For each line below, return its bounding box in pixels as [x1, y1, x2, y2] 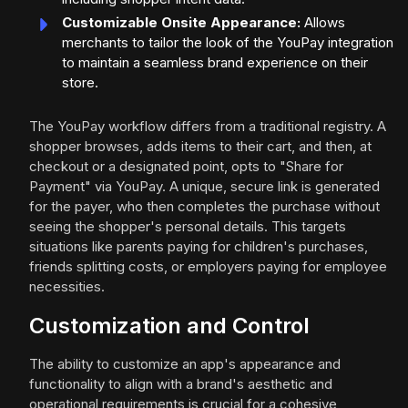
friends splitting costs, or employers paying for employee [29, 258, 387, 276]
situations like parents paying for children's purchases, [29, 238, 368, 256]
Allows [301, 14, 345, 32]
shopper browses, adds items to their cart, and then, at [29, 138, 372, 156]
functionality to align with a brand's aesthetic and [29, 375, 332, 393]
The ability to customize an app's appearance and [29, 355, 341, 373]
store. [62, 74, 98, 92]
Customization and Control [29, 312, 310, 340]
